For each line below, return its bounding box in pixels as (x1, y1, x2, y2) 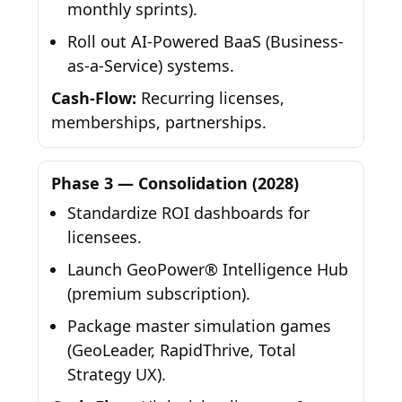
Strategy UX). (67, 363, 167, 386)
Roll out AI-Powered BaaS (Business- (67, 31, 345, 53)
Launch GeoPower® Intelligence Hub (67, 258, 349, 281)
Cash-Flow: (51, 87, 137, 109)
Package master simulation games (67, 315, 332, 337)
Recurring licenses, (136, 87, 285, 109)
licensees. (67, 226, 143, 249)
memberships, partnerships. (51, 111, 267, 134)
